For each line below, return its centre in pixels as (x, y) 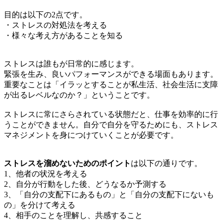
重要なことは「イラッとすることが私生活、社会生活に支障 (111, 84)
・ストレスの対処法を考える (55, 25)
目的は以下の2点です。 (46, 14)
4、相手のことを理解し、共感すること (73, 215)
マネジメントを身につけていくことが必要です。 (91, 135)
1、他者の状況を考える (46, 173)
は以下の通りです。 (166, 163)
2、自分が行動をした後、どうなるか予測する (85, 184)
